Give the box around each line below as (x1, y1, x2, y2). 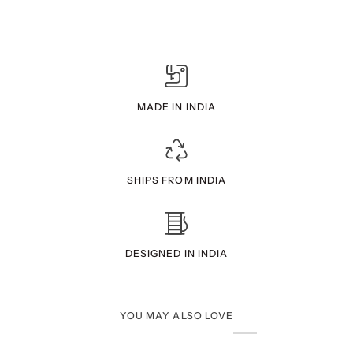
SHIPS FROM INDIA (126, 174, 227, 187)
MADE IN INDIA (136, 101, 217, 113)
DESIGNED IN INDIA (124, 247, 229, 260)
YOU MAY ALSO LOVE (119, 309, 234, 321)
